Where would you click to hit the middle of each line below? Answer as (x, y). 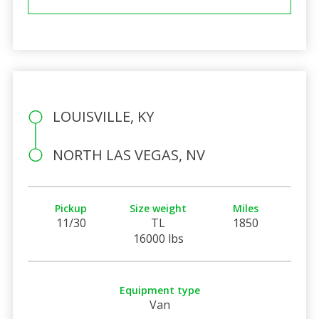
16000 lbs (158, 238)
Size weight (158, 208)
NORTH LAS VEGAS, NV (129, 155)
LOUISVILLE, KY (103, 116)
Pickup (71, 208)
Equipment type (159, 290)
